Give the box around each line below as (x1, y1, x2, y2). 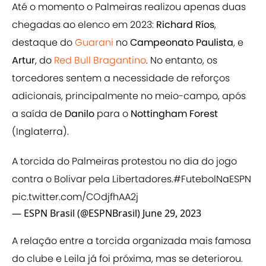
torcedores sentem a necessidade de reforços (12, 71, 230, 85)
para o (97, 107, 131, 121)
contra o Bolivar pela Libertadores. (12, 172, 173, 186)
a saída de (12, 107, 65, 121)
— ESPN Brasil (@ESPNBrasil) (12, 207, 142, 220)
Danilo (65, 107, 97, 121)
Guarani (75, 36, 116, 50)
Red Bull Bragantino (54, 53, 146, 68)
